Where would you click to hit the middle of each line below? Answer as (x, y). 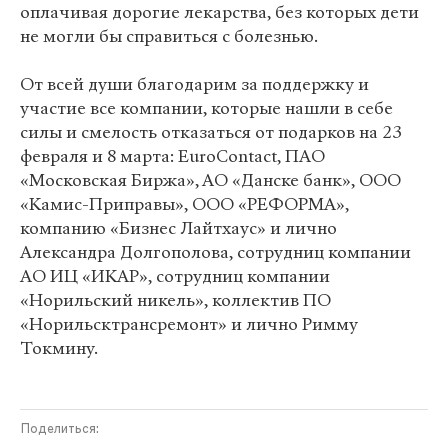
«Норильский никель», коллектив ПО (175, 300)
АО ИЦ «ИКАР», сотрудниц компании (175, 276)
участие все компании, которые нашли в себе (206, 108)
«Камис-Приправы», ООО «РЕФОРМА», (184, 204)
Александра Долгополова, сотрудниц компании (215, 252)
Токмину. (59, 348)
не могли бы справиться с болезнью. (169, 36)
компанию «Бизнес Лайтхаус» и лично (178, 228)
